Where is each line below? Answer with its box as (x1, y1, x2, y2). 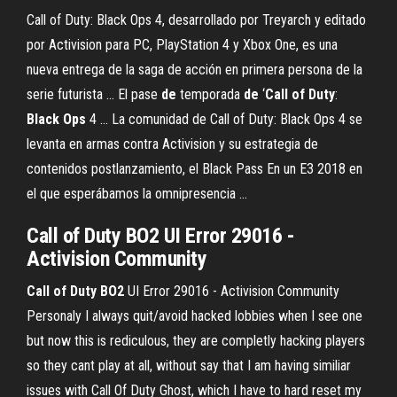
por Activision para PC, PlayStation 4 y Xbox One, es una (27, 36, 338, 53)
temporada (176, 86, 244, 103)
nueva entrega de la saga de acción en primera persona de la (27, 61, 362, 78)
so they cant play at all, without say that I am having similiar (27, 357, 351, 374)
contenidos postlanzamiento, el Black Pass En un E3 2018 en (27, 160, 362, 177)
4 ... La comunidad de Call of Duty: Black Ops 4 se (86, 111, 362, 128)
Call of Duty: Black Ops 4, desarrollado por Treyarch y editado (27, 12, 366, 28)
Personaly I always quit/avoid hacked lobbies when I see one (27, 307, 362, 324)
